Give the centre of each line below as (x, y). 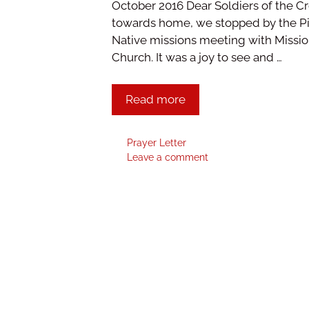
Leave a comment (167, 157)
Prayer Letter (156, 142)
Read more (156, 99)
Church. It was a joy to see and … (197, 58)
